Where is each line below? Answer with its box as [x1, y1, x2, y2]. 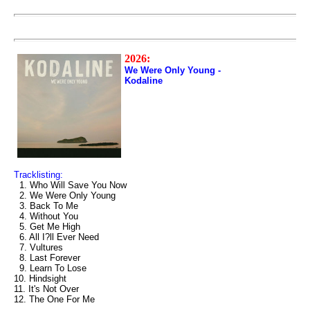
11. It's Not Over [14, 284, 79, 294]
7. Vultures [14, 242, 63, 253]
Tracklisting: [14, 170, 63, 180]
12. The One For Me [14, 294, 95, 304]
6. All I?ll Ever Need [14, 232, 99, 242]
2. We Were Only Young [14, 190, 116, 201]
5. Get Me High [14, 221, 80, 232]
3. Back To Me [14, 201, 78, 211]
